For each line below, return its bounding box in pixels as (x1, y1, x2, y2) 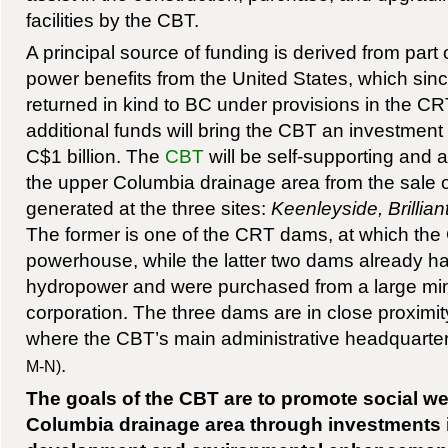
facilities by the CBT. (25, 8, 199, 31)
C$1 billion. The (25, 144, 165, 167)
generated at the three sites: (25, 196, 271, 219)
